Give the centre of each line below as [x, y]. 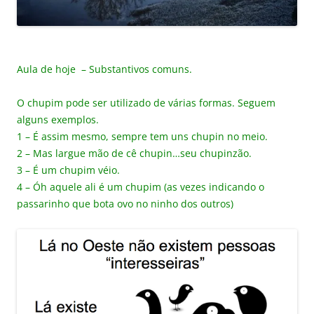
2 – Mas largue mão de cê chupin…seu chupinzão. [134, 153]
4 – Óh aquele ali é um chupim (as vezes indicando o [141, 186]
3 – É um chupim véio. [68, 170]
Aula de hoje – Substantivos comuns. [104, 69]
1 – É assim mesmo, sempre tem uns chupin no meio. [142, 136]
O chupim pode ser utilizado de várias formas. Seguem [146, 102]
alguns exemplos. [58, 119]
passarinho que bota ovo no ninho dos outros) [125, 203]
